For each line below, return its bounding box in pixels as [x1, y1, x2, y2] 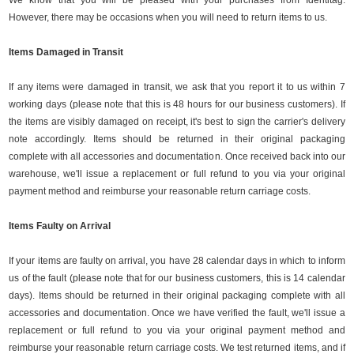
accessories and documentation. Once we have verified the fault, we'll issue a [9, 307, 345, 318]
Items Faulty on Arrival [9, 220, 111, 232]
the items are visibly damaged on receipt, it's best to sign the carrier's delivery [9, 116, 345, 127]
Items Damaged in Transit [9, 47, 124, 58]
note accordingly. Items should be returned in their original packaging [9, 134, 345, 145]
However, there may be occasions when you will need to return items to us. [9, 12, 328, 23]
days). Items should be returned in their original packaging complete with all [9, 290, 345, 301]
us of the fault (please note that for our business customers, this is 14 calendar [9, 273, 345, 284]
